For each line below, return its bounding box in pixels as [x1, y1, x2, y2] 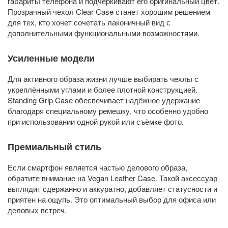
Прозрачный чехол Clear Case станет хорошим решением [8, 6, 210, 17]
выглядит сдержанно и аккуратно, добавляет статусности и [8, 183, 217, 194]
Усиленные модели [8, 51, 95, 65]
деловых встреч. [8, 205, 67, 216]
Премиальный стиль [8, 140, 101, 154]
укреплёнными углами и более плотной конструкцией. [8, 84, 197, 95]
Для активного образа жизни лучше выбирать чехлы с [8, 73, 198, 84]
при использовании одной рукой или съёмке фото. [8, 116, 184, 127]
